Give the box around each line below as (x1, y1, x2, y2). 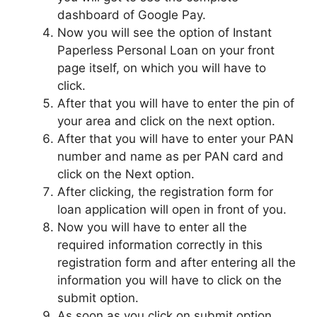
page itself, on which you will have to (57, 60, 266, 75)
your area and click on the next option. (57, 113, 275, 128)
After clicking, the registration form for (57, 184, 273, 199)
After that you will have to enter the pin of (57, 96, 294, 110)
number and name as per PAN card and (57, 149, 284, 163)
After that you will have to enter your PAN (57, 131, 294, 146)
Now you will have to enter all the (57, 219, 247, 234)
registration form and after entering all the (57, 255, 296, 270)
